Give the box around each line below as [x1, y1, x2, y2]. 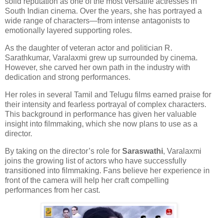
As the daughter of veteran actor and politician [5, 44, 164, 53]
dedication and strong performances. [5, 73, 130, 82]
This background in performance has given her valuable [5, 109, 197, 118]
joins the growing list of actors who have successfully [5, 156, 186, 165]
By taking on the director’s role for [5, 146, 122, 155]
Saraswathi [122, 146, 163, 155]
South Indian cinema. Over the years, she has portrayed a [5, 7, 202, 16]
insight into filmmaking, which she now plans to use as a [5, 119, 198, 128]
